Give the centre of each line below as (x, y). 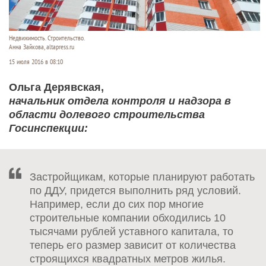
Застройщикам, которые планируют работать (142, 177)
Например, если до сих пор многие (117, 205)
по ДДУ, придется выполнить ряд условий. (135, 191)
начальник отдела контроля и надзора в (120, 101)
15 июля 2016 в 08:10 (36, 61)
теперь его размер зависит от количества (133, 246)
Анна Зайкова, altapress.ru (42, 47)
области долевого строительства (107, 114)
